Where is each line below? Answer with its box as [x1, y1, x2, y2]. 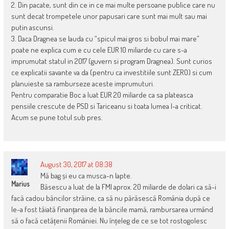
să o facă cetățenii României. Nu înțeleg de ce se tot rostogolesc [11, 215, 207, 225]
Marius [11, 179, 29, 188]
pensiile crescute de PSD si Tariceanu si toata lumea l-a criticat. [11, 101, 202, 111]
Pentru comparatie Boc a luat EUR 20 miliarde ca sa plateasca [11, 89, 193, 100]
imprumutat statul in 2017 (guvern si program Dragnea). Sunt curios [11, 56, 212, 66]
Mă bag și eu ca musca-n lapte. [40, 170, 132, 180]
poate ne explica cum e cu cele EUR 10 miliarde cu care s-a [11, 44, 187, 55]
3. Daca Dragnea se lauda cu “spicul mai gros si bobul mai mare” [11, 33, 199, 43]
